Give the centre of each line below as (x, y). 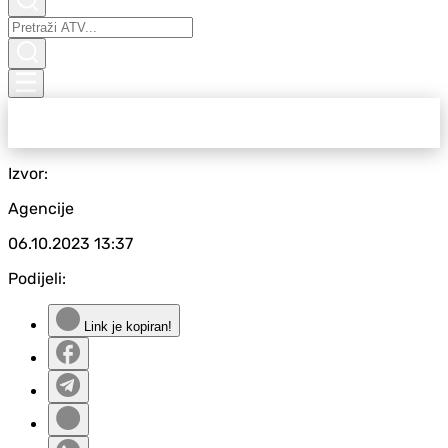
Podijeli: (37, 278)
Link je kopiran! (126, 326)
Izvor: (28, 173)
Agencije (41, 208)
